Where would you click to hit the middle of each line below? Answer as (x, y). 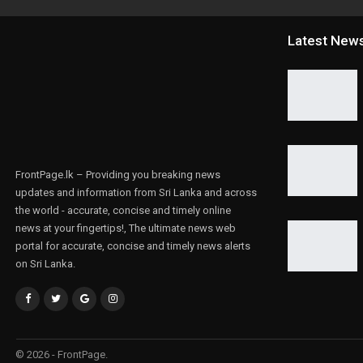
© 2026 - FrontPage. (62, 354)
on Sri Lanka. (45, 263)
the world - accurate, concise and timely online (123, 210)
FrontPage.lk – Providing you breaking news (118, 174)
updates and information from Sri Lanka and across (136, 192)
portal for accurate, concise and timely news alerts (133, 246)
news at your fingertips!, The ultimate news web (126, 228)
